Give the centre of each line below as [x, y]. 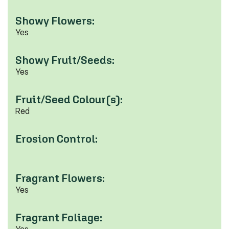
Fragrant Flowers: [60, 178]
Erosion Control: [56, 139]
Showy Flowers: [55, 20]
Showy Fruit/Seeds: [65, 60]
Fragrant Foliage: [59, 217]
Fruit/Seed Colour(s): [69, 99]
